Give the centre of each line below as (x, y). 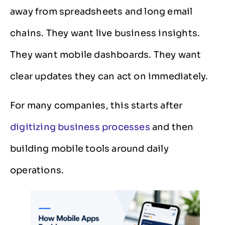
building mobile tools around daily (89, 148)
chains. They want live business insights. (105, 33)
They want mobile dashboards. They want (106, 55)
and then (172, 127)
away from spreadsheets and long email (101, 12)
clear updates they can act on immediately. (109, 77)
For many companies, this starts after (96, 105)
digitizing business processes (80, 127)
